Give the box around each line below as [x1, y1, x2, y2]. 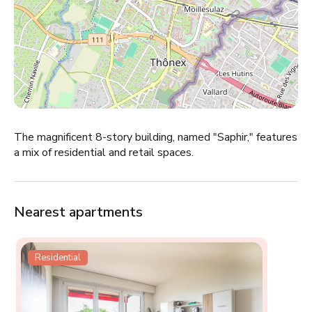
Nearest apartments [14, 202, 143, 221]
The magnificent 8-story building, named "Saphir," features [14, 129, 297, 145]
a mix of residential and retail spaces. [14, 144, 194, 160]
